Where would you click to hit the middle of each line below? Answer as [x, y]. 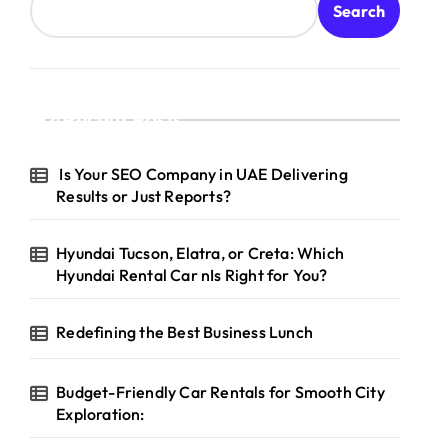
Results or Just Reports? [144, 196]
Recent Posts [122, 119]
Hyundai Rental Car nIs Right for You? [192, 275]
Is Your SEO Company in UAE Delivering [202, 174]
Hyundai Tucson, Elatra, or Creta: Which [200, 253]
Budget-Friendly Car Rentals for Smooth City [220, 392]
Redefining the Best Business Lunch [185, 332]
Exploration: [100, 414]
